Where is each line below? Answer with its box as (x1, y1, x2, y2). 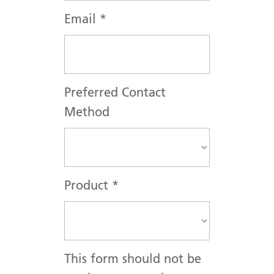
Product (64, 180, 112, 193)
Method (64, 107, 109, 120)
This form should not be (64, 254, 201, 267)
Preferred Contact (64, 87, 166, 100)
